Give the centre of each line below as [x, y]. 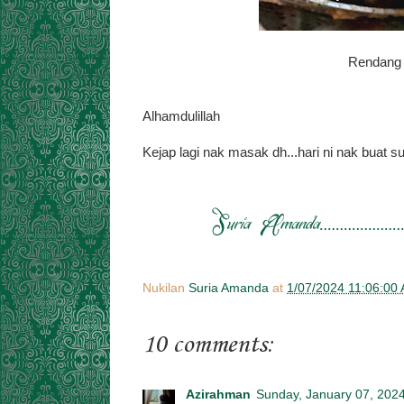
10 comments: [208, 345]
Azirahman [218, 394]
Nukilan [165, 288]
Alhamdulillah [183, 116]
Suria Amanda [229, 288]
